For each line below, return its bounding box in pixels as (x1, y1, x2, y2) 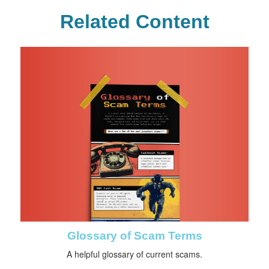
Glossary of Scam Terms (67, 229, 202, 243)
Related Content (59, 11, 210, 32)
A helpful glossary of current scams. (67, 248, 202, 261)
